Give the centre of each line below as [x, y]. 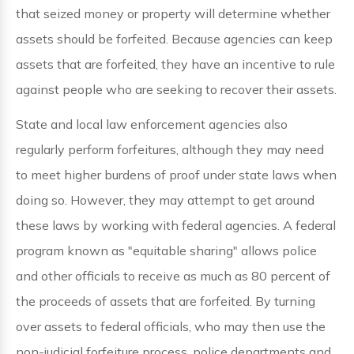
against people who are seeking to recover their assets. [176, 89]
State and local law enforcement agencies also [152, 124]
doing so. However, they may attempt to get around [165, 200]
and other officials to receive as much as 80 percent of [173, 276]
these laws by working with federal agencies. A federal [176, 225]
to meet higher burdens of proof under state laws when [176, 175]
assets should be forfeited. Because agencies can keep [174, 39]
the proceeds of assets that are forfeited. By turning [166, 301]
